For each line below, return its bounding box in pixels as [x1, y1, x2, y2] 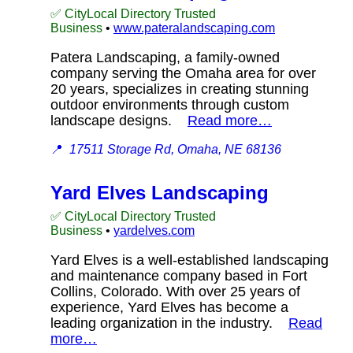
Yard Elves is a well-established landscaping [50, 251, 329, 268]
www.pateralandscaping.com [113, 20, 275, 35]
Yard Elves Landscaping [50, 181, 269, 203]
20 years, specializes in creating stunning [50, 80, 309, 97]
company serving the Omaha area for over [50, 65, 316, 81]
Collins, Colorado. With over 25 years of [50, 283, 300, 299]
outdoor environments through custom [50, 96, 289, 113]
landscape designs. [50, 112, 188, 128]
